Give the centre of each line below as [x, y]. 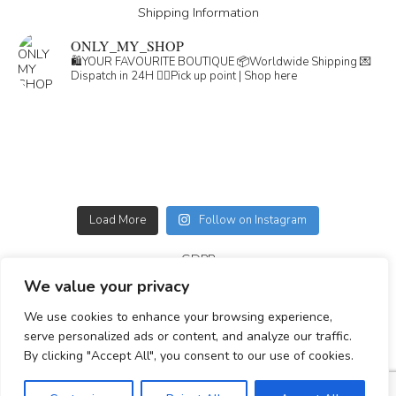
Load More [117, 221]
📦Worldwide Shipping [297, 62]
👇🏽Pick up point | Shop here [227, 76]
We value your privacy [107, 286]
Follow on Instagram [253, 221]
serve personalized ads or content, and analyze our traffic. [188, 336]
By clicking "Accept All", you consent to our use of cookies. [189, 356]
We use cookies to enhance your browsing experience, [178, 317]
